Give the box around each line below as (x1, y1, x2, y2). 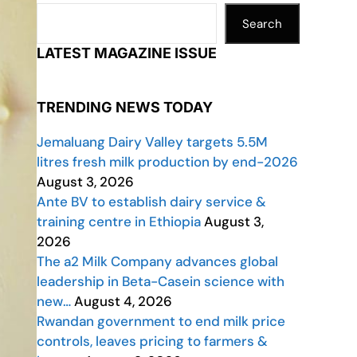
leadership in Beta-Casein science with (37, 273, 284, 290)
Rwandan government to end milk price (37, 312, 285, 330)
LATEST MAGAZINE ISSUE (37, 45, 217, 61)
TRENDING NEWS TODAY (37, 99, 213, 116)
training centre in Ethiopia (37, 213, 201, 230)
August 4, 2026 (71, 292, 172, 310)
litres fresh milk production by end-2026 (37, 153, 298, 171)
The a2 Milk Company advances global (37, 253, 278, 270)
